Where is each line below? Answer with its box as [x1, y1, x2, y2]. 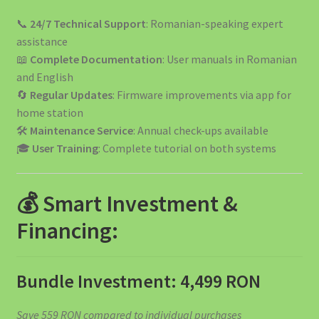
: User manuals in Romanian [162, 51, 297, 66]
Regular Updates [29, 87, 113, 102]
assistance [16, 33, 68, 48]
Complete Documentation [29, 51, 162, 66]
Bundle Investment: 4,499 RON [16, 270, 261, 293]
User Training [31, 140, 98, 155]
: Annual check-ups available [132, 122, 268, 137]
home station [16, 105, 83, 120]
